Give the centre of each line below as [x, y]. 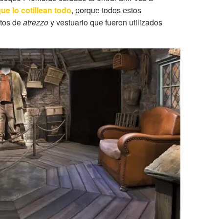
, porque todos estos [106, 10]
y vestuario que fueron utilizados [105, 22]
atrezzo [36, 22]
